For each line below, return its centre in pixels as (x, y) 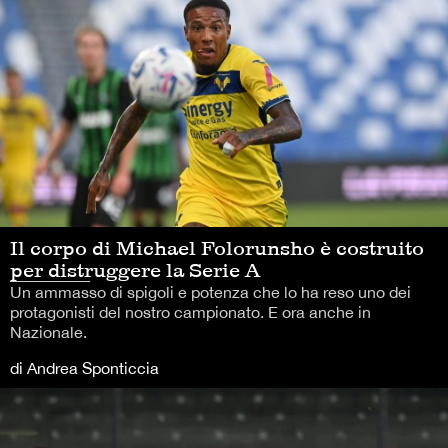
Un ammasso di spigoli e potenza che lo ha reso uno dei (210, 291)
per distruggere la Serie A (135, 269)
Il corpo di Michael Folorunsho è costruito (217, 247)
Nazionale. (48, 331)
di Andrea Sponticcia (84, 367)
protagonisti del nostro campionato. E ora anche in (190, 311)
